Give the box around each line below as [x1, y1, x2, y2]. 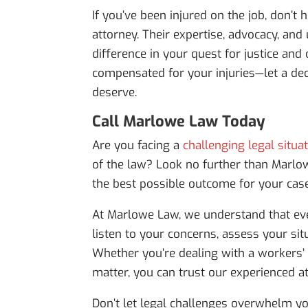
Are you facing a [92, 137, 184, 154]
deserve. [92, 85, 137, 101]
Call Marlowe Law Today [92, 111, 266, 132]
